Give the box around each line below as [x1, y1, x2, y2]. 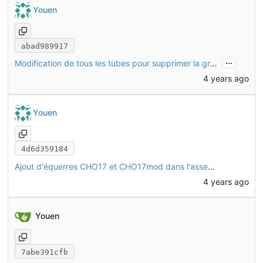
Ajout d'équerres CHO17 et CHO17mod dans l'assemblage [207, 161, 215, 171]
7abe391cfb [21, 247, 68, 257]
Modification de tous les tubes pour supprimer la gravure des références [210, 58, 217, 69]
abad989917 [21, 41, 68, 50]
